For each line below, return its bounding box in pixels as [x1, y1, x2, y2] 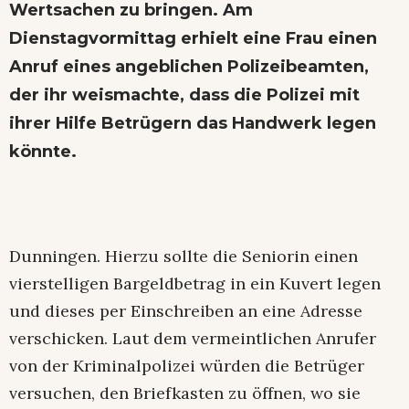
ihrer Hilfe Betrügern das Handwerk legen [9, 113, 376, 134]
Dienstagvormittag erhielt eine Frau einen [9, 28, 377, 49]
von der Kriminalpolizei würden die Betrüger [9, 355, 364, 377]
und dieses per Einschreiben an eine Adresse [9, 300, 362, 322]
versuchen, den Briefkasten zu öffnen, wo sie [9, 383, 361, 404]
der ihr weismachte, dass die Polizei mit [9, 85, 360, 106]
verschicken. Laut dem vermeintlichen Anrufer [9, 328, 376, 350]
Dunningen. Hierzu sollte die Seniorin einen [9, 246, 358, 267]
